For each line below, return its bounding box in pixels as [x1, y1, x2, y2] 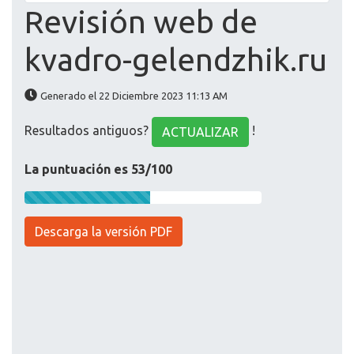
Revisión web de [24, 4, 258, 40]
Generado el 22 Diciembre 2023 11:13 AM [40, 90, 228, 102]
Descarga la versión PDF [35, 224, 172, 239]
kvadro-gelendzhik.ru [24, 42, 327, 78]
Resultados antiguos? [24, 123, 152, 138]
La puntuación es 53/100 [24, 162, 172, 177]
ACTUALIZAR [162, 125, 239, 140]
